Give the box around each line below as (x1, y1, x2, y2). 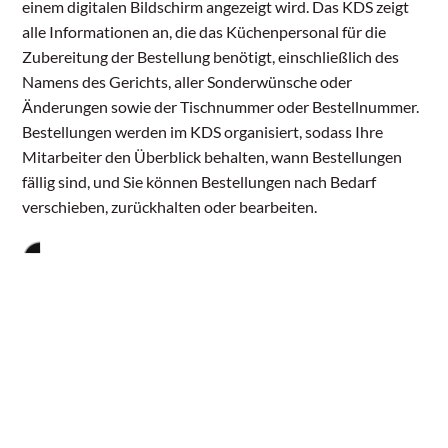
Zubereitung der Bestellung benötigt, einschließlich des (22, 47, 400, 67)
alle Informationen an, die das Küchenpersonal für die (22, 22, 387, 42)
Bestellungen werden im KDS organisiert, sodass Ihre (22, 122, 384, 142)
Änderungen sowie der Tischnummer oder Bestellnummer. (22, 97, 420, 117)
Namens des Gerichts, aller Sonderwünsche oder (22, 72, 353, 92)
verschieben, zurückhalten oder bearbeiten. (22, 197, 318, 217)
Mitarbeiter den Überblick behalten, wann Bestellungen (22, 147, 403, 167)
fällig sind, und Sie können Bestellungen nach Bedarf (22, 172, 377, 192)
